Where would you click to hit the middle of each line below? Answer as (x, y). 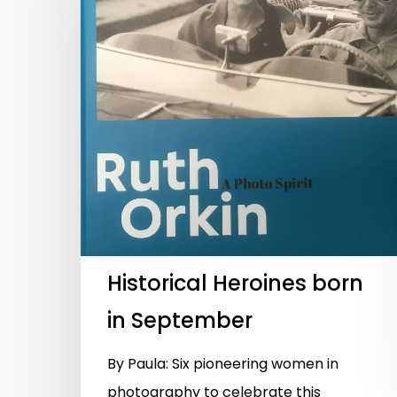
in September (180, 320)
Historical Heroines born (235, 283)
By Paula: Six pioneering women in (223, 363)
